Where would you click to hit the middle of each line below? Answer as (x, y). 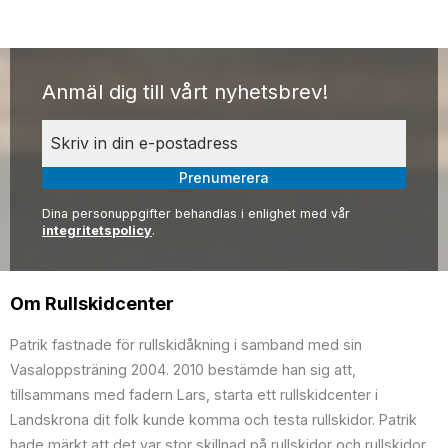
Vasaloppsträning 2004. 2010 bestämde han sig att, (183, 370)
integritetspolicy (97, 231)
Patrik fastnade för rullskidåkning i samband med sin (186, 345)
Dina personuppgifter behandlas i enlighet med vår (196, 214)
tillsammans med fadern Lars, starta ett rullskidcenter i (194, 395)
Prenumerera (224, 178)
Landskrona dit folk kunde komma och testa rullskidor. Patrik (213, 420)
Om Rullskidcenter (92, 304)
